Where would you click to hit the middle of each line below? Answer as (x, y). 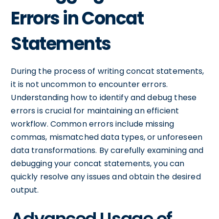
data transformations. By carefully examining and (107, 150)
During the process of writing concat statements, (108, 71)
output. (25, 190)
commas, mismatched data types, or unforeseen (107, 137)
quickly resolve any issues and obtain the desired (106, 177)
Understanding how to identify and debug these (104, 98)
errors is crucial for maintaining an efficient (95, 111)
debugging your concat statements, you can (98, 164)
